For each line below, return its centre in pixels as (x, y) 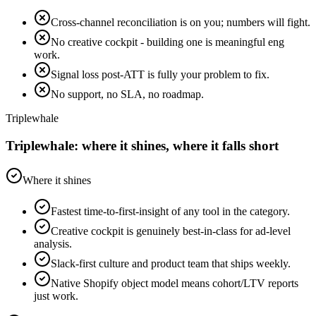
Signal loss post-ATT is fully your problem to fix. (160, 75)
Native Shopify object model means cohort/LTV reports (175, 283)
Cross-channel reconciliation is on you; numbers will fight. (181, 23)
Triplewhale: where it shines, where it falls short (142, 146)
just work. (56, 296)
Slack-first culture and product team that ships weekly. (171, 263)
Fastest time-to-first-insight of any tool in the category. (170, 211)
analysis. (53, 243)
